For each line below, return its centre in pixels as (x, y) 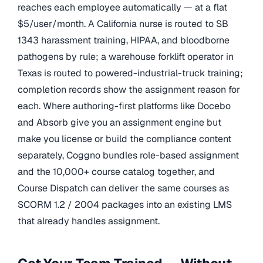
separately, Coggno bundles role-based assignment (128, 155)
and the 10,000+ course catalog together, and (116, 171)
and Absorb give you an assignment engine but (119, 122)
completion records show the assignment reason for (129, 89)
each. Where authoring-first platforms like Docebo (124, 106)
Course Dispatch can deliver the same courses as (123, 188)
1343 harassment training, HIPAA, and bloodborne (124, 40)
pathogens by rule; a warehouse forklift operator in (126, 56)
